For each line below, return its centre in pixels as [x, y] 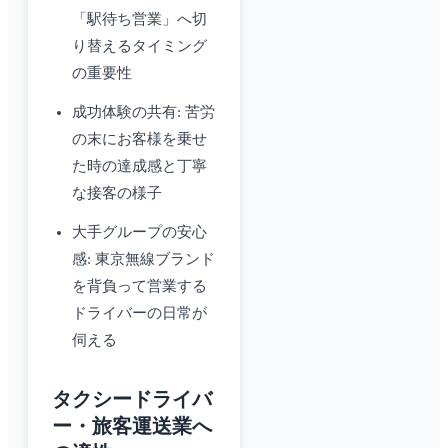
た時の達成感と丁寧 [139, 166]
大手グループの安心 [139, 232]
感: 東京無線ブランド [143, 259]
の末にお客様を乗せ [139, 139]
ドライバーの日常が [139, 313]
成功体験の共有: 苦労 [143, 112]
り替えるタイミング [139, 46]
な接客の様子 [117, 193]
